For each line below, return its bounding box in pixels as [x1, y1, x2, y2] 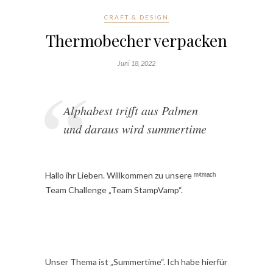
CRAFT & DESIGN [104, 13, 169, 21]
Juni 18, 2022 [118, 59, 155, 68]
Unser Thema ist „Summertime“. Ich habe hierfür [45, 257, 227, 268]
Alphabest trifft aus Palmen [63, 102, 198, 119]
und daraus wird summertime [63, 121, 207, 137]
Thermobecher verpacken [46, 30, 227, 52]
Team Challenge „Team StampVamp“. [45, 185, 183, 196]
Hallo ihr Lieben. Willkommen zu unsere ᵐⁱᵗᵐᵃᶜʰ [45, 170, 216, 181]
